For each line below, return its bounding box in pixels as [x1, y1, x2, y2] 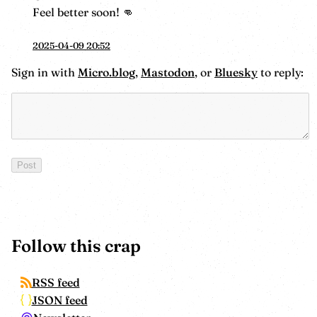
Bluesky [214, 64, 258, 79]
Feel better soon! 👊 [33, 5, 134, 20]
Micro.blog [78, 64, 135, 79]
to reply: [258, 64, 304, 79]
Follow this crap [11, 235, 141, 256]
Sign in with [11, 64, 78, 79]
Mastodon [141, 64, 195, 79]
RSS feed [31, 275, 80, 289]
